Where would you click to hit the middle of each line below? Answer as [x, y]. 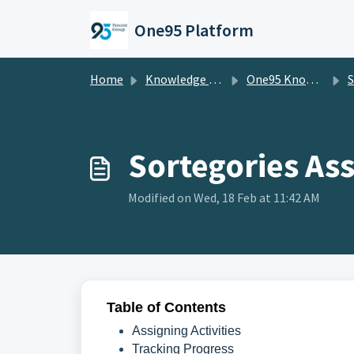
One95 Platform [194, 30]
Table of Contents [166, 307]
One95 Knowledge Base [276, 79]
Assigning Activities [188, 331]
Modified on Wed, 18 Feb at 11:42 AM [224, 198]
